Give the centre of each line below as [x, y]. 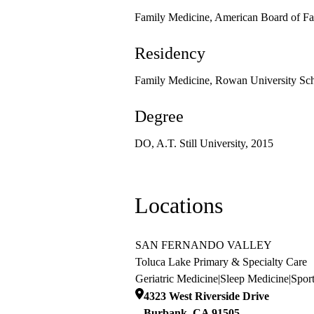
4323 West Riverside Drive [206, 296]
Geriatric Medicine [177, 279]
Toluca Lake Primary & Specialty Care [221, 262]
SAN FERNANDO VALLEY [204, 245]
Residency [170, 54]
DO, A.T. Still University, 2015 [204, 144]
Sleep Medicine [254, 279]
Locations [179, 206]
